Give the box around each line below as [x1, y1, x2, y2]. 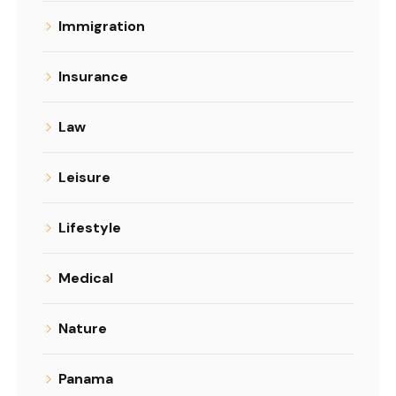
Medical [58, 269, 113, 288]
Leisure [58, 168, 110, 187]
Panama [58, 369, 113, 389]
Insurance [58, 67, 128, 87]
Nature [58, 319, 107, 339]
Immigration [58, 17, 145, 36]
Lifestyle [58, 218, 121, 238]
